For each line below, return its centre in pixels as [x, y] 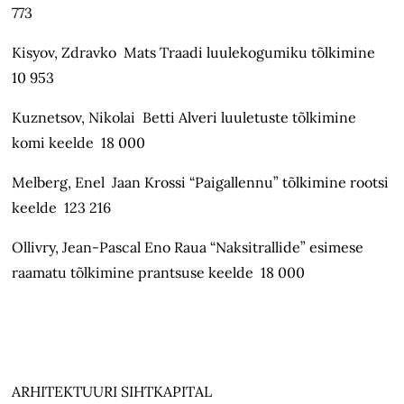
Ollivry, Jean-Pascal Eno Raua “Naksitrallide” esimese [188, 248]
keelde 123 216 [62, 208]
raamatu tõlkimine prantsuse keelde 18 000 [159, 273]
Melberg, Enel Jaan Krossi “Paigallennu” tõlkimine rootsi [201, 183]
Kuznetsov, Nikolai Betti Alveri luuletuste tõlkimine [184, 118]
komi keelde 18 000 [79, 143]
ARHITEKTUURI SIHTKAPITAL [112, 392]
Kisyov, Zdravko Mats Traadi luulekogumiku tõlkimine [196, 53]
